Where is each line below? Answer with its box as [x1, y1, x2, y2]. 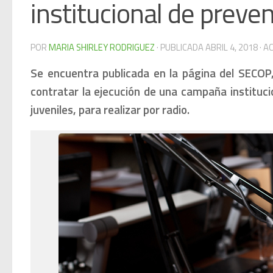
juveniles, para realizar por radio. [30, 100, 192, 118]
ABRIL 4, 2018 [205, 40, 258, 54]
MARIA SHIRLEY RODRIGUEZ [49, 40, 155, 54]
